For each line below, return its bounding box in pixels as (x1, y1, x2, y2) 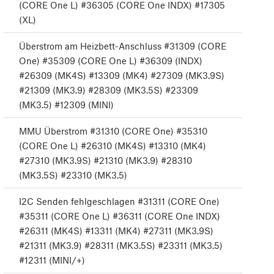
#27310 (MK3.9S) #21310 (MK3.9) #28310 (19, 155, 192, 166)
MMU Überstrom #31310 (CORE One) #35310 (19, 125, 207, 137)
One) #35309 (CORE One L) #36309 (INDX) (19, 55, 202, 67)
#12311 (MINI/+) (19, 254, 85, 266)
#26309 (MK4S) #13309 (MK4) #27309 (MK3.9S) (19, 70, 224, 81)
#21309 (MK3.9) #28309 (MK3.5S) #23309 (19, 84, 198, 96)
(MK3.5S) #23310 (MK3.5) (19, 169, 127, 181)
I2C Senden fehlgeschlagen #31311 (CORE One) (19, 196, 220, 207)
